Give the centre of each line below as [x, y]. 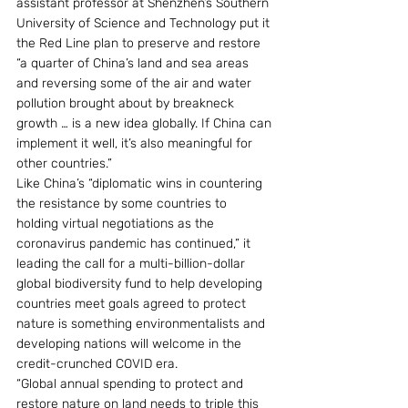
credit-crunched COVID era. [97, 364]
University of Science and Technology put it [145, 23]
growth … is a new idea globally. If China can [146, 123]
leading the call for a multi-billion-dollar [133, 264]
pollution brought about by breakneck [127, 103]
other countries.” [64, 163]
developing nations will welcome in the [131, 344]
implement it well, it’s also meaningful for [136, 143]
